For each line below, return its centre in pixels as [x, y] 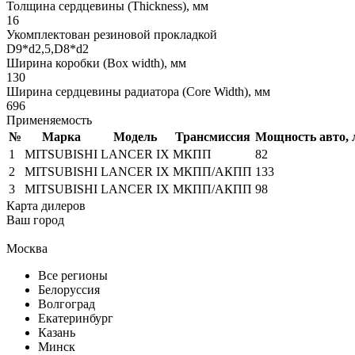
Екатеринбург [76, 318]
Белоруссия [69, 289]
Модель [135, 136]
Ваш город [35, 219]
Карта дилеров [46, 205]
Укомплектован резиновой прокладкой [112, 34]
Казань [57, 332]
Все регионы [73, 275]
